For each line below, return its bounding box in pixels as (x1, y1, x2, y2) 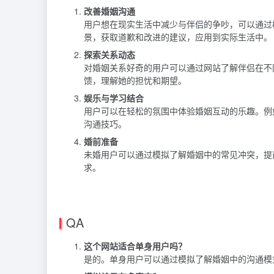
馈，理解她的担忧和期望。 (84, 73, 187, 86)
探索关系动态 (84, 48, 135, 61)
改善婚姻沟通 (84, 4, 135, 17)
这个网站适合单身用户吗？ (84, 239, 187, 252)
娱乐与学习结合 (84, 91, 144, 104)
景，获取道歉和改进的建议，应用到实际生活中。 (84, 30, 272, 43)
